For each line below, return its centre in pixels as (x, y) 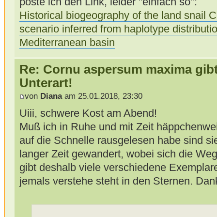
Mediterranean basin (67, 42)
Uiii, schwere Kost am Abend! (88, 113)
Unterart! (46, 83)
